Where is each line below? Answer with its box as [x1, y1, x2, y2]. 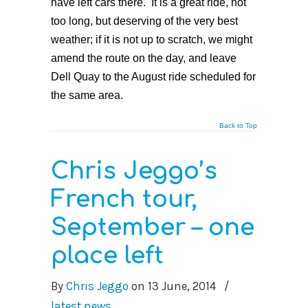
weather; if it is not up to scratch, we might [51, 34, 252, 45]
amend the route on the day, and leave [51, 52, 236, 64]
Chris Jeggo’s [51, 158, 217, 184]
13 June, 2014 [148, 279, 216, 293]
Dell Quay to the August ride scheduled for [51, 71, 256, 82]
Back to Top [219, 122, 257, 129]
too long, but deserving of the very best [51, 15, 238, 27]
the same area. [51, 89, 123, 101]
